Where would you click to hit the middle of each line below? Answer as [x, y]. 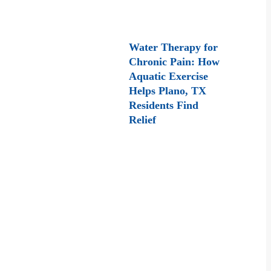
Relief [143, 120]
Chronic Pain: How [175, 62]
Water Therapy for [174, 47]
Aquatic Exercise [169, 76]
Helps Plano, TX [168, 91]
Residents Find [164, 105]
